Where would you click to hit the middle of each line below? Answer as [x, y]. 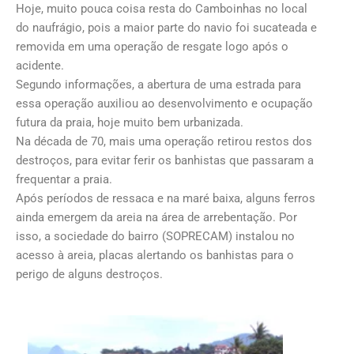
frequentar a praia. [64, 179]
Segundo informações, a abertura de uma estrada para [158, 84]
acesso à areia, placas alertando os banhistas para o [155, 255]
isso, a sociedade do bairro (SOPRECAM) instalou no [155, 236]
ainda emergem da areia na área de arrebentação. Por [156, 217]
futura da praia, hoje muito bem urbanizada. [130, 122]
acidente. [40, 65]
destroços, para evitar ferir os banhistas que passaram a [165, 160]
